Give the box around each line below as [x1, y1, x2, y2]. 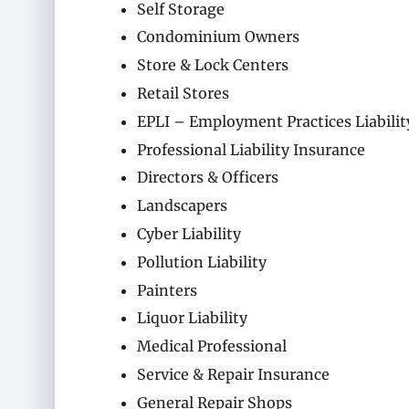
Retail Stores [137, 84, 229, 103]
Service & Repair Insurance [137, 365, 330, 383]
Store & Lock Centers [137, 56, 288, 75]
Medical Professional [137, 337, 287, 356]
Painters [137, 280, 197, 299]
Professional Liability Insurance [137, 140, 365, 159]
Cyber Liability [137, 225, 241, 244]
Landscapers [137, 196, 227, 215]
